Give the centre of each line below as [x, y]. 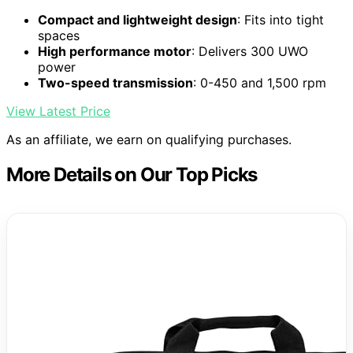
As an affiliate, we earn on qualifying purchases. [149, 139]
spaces [59, 35]
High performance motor [115, 51]
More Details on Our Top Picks [132, 174]
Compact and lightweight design [137, 19]
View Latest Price [58, 111]
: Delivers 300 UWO [250, 51]
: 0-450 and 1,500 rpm [260, 82]
